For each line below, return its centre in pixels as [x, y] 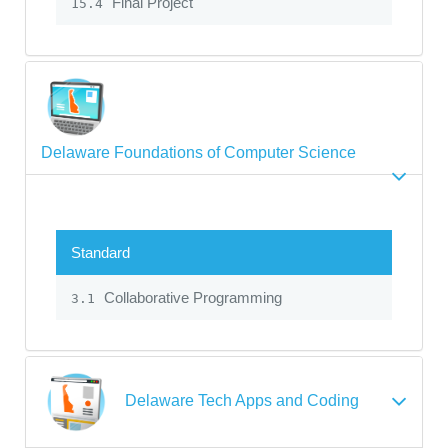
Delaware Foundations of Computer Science [198, 152]
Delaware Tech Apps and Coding [242, 401]
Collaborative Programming [191, 297]
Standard [100, 252]
